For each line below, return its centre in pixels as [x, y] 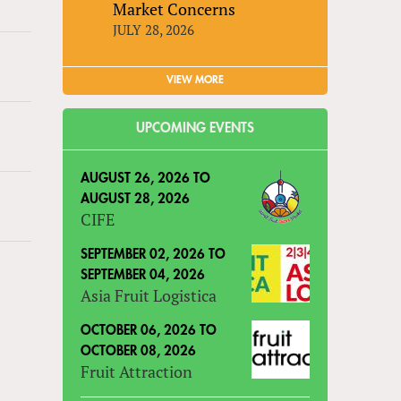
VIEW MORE [196, 79]
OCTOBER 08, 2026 [139, 351]
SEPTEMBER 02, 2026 [143, 254]
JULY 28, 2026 [154, 29]
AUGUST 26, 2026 [136, 178]
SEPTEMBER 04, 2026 [143, 275]
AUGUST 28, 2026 [136, 199]
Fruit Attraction [137, 371]
